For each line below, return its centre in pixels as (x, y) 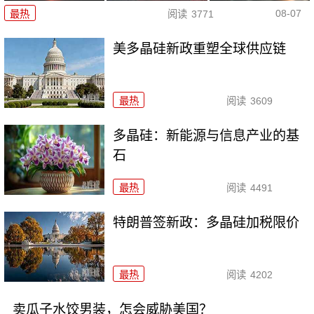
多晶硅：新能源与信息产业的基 (206, 136)
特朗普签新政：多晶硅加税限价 (206, 222)
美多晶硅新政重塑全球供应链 (200, 49)
